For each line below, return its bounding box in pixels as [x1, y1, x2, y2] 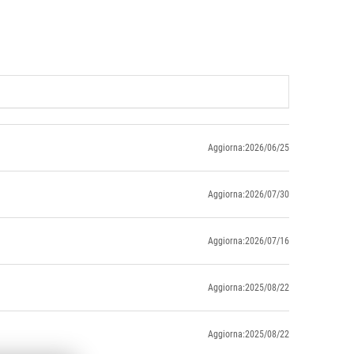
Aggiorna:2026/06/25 [208, 141, 289, 153]
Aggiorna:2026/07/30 [208, 188, 289, 200]
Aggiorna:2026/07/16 [208, 235, 289, 247]
